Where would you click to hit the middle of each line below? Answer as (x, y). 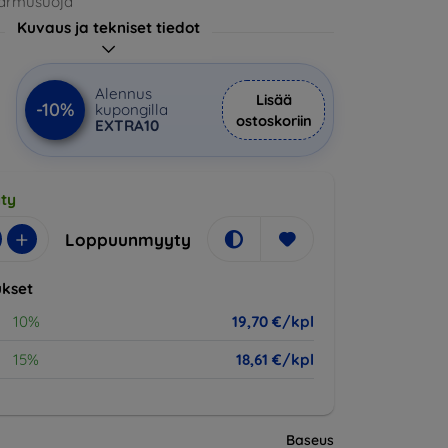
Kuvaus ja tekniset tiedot (108, 27)
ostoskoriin (273, 120)
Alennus (123, 93)
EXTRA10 (127, 125)
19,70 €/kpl (273, 321)
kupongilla (131, 109)
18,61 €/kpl (275, 359)
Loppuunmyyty (128, 239)
